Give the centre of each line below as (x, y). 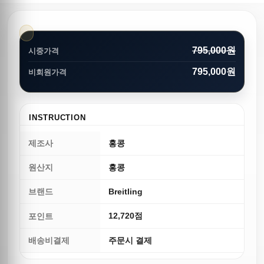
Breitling (126, 192)
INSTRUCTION (57, 117)
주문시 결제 (130, 240)
